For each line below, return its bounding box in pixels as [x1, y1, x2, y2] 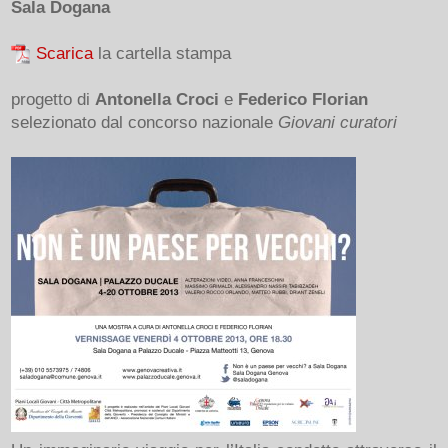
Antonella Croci [95, 90, 220, 109]
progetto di [11, 90, 96, 109]
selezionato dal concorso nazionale [11, 113, 279, 132]
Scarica [36, 43, 94, 62]
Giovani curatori [278, 113, 398, 132]
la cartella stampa [93, 43, 232, 62]
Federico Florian [238, 90, 369, 109]
